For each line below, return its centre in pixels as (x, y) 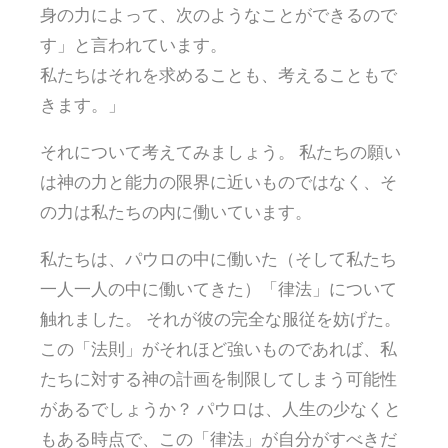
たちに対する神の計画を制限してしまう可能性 (218, 378)
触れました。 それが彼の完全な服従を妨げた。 (220, 318)
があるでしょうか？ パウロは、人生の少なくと (220, 408)
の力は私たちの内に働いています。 (176, 211)
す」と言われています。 (133, 44)
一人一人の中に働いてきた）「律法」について (218, 288)
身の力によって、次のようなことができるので (218, 14)
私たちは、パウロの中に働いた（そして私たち (218, 258)
